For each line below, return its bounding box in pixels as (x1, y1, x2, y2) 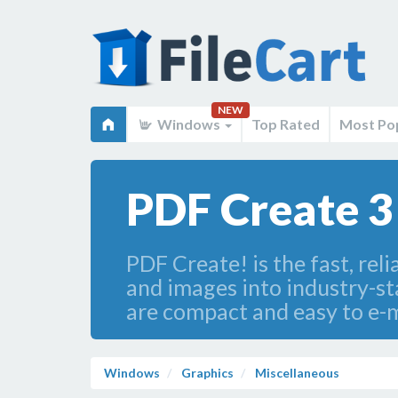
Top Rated (251, 115, 320, 132)
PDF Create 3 (126, 182, 394, 235)
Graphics (179, 365, 234, 380)
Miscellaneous (255, 365, 339, 380)
